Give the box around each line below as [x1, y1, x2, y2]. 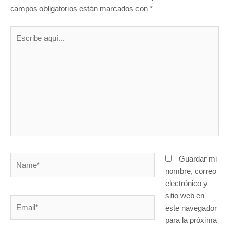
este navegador [165, 203, 217, 212]
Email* [10, 197, 32, 205]
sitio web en [165, 191, 204, 200]
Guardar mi [178, 154, 217, 163]
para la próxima [165, 216, 217, 224]
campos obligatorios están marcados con [10, 5, 150, 13]
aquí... [10, 40, 30, 49]
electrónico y [165, 179, 208, 188]
